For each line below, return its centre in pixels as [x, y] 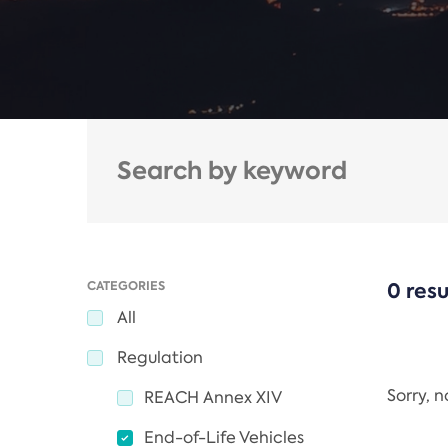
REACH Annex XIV [213, 398]
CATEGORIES [126, 286]
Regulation [160, 358]
